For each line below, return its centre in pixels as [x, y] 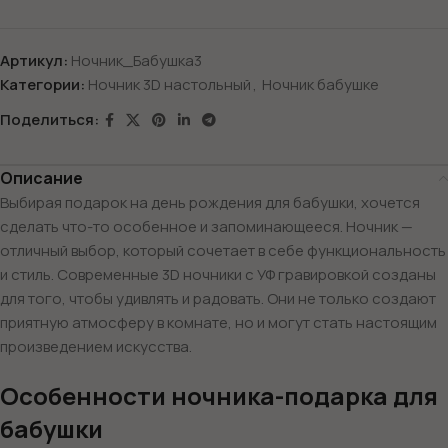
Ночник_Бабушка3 [136, 60]
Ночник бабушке [320, 84]
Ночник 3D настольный [169, 84]
